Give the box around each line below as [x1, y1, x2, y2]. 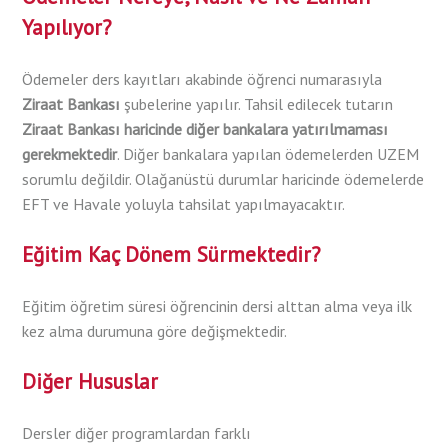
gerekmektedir [22, 144, 118, 165]
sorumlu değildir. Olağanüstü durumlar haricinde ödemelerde [22, 169, 425, 190]
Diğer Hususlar [22, 368, 159, 396]
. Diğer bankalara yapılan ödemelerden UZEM [117, 144, 420, 165]
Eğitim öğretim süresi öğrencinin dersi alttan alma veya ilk [22, 296, 413, 317]
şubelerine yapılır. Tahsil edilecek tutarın [124, 94, 394, 115]
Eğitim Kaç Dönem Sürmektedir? [22, 241, 322, 269]
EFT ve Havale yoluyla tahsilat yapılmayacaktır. [22, 194, 346, 215]
